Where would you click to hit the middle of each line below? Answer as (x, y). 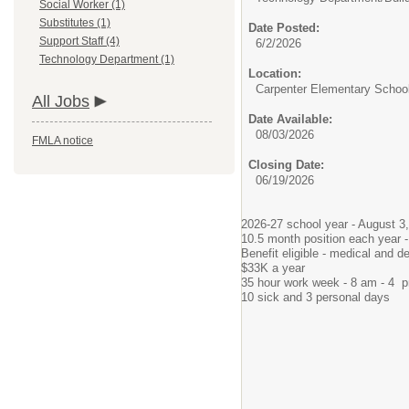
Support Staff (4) (79, 41)
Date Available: (290, 119)
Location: (275, 73)
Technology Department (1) (107, 59)
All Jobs (61, 101)
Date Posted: (284, 28)
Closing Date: (286, 165)
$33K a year (273, 268)
